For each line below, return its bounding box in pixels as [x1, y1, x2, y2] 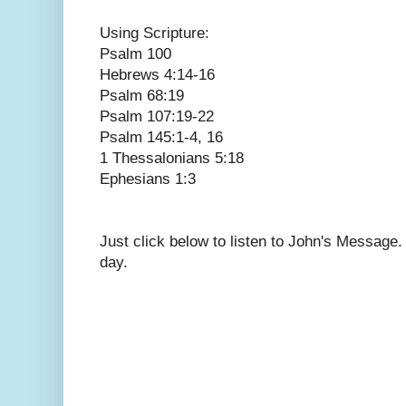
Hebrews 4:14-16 [100, 66, 215, 84]
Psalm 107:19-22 [100, 108, 214, 126]
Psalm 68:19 [100, 87, 184, 105]
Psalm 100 [100, 45, 171, 63]
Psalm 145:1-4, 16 [100, 129, 223, 147]
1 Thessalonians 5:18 [100, 150, 244, 168]
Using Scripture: [100, 24, 209, 43]
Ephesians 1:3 [100, 170, 196, 188]
